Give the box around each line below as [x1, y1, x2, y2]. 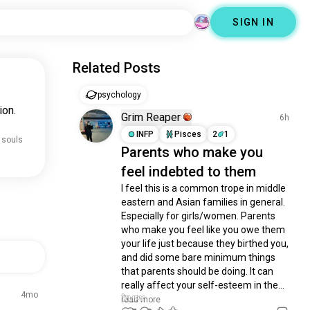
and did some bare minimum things [121, 252, 276, 263]
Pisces [174, 129, 202, 139]
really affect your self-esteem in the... [121, 280, 285, 291]
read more [121, 295, 161, 304]
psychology [98, 90, 142, 100]
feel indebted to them [121, 163, 257, 180]
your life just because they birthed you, [121, 238, 289, 249]
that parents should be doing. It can [121, 266, 274, 277]
